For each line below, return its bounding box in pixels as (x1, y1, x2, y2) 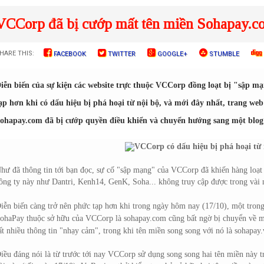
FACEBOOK (52, 50, 86, 58)
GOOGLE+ (156, 50, 187, 58)
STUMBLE (207, 50, 239, 58)
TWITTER (106, 50, 136, 58)
